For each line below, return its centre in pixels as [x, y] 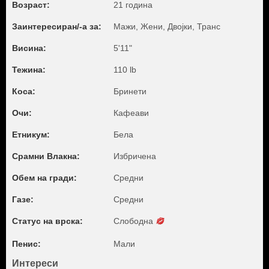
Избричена [135, 156]
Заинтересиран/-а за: [57, 26]
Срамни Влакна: [46, 156]
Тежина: [29, 70]
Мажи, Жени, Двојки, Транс [167, 26]
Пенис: [26, 244]
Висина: [29, 48]
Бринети [130, 91]
